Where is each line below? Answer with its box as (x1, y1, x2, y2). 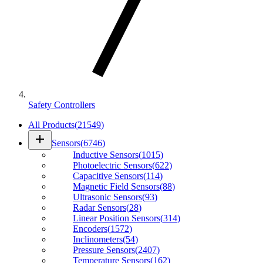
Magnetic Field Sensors (73, 181, 160, 191)
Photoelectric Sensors (73, 160, 152, 170)
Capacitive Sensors (73, 170, 143, 181)
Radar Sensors (73, 202, 126, 213)
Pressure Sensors (73, 244, 135, 255)
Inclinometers (73, 234, 123, 244)
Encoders (73, 223, 107, 234)
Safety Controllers (28, 99, 95, 110)
